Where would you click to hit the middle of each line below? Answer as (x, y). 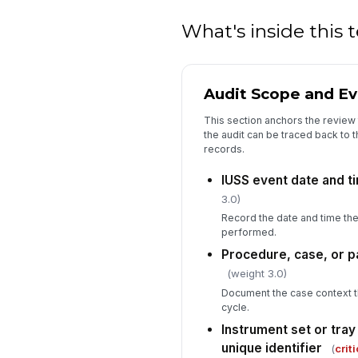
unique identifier (271, 348)
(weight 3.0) (257, 274)
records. (224, 149)
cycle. (235, 307)
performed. (249, 233)
